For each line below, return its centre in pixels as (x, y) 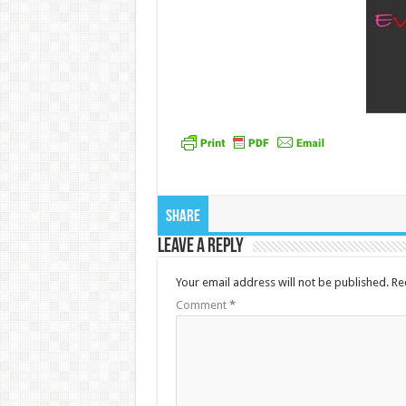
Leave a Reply (200, 247)
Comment (202, 305)
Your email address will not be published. (282, 282)
